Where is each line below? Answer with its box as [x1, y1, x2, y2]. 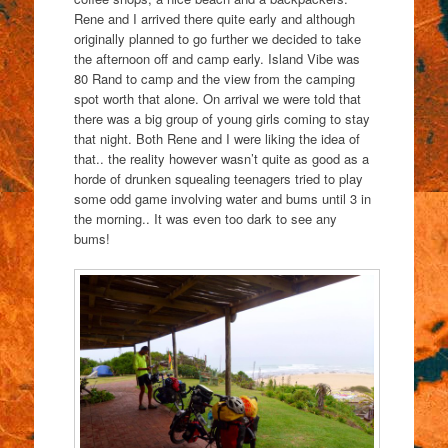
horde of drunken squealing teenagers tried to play [73, 168, 363, 188]
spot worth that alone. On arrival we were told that [73, 88, 361, 108]
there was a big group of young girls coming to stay [73, 108, 370, 128]
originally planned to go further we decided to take [73, 28, 361, 48]
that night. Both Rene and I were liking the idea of [73, 128, 360, 148]
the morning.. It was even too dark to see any [73, 208, 337, 228]
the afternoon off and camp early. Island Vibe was [73, 48, 360, 68]
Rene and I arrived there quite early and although [73, 8, 355, 28]
